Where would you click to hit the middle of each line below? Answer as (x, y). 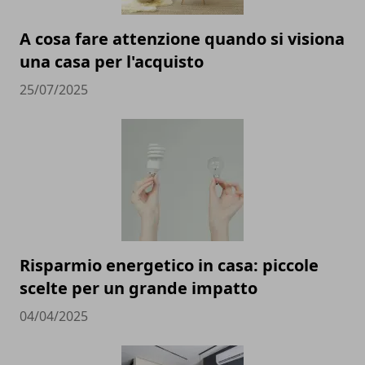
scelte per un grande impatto (139, 288)
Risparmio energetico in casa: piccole (169, 265)
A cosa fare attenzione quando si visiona (182, 39)
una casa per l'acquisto (112, 62)
